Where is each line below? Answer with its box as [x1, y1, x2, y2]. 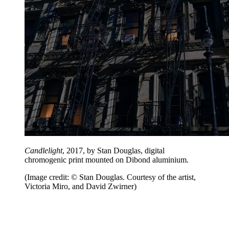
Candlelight [25, 146, 62, 155]
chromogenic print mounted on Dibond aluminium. [25, 155, 191, 164]
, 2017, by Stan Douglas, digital [62, 146, 165, 155]
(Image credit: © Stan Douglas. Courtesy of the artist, [25, 172, 196, 181]
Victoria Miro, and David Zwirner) [25, 181, 136, 191]
